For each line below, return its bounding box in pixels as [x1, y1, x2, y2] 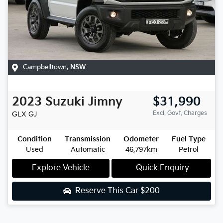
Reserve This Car [75, 186, 140, 196]
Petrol [179, 145, 199, 154]
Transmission [65, 135, 111, 144]
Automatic [70, 145, 105, 154]
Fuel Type [172, 135, 206, 144]
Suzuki [45, 95, 85, 110]
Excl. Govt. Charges [153, 110, 207, 117]
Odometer [123, 135, 159, 144]
